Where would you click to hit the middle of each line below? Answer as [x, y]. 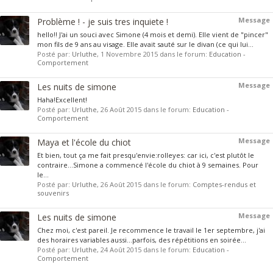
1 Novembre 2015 [129, 54]
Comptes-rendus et [224, 184]
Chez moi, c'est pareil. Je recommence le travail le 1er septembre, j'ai [151, 230]
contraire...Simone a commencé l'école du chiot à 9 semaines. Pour [148, 165]
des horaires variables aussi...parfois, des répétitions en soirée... [142, 240]
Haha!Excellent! [62, 100]
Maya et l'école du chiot [84, 142]
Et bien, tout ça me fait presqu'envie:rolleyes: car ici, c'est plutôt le [146, 155]
